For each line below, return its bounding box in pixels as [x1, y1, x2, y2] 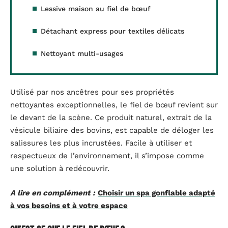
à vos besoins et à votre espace [10, 201, 128, 210]
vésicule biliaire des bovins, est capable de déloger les [10, 126, 214, 135]
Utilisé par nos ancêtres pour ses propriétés [10, 88, 174, 97]
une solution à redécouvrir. [10, 164, 109, 174]
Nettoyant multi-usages [41, 49, 123, 58]
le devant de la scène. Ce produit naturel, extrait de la [10, 113, 212, 123]
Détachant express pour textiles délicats [41, 26, 184, 35]
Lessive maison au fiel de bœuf [41, 4, 151, 13]
